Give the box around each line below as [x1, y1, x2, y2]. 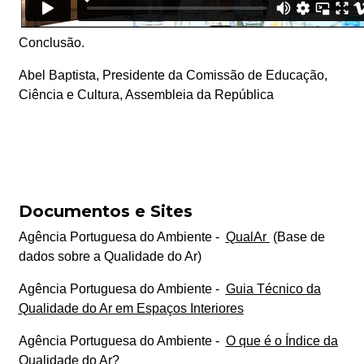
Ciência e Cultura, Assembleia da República [18, 87, 274, 102]
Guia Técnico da [225, 281, 321, 296]
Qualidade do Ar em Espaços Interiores [18, 301, 244, 315]
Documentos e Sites [18, 201, 193, 221]
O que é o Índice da [225, 333, 338, 348]
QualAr [225, 229, 270, 244]
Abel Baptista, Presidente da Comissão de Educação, [18, 67, 327, 82]
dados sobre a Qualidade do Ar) [18, 249, 201, 263]
